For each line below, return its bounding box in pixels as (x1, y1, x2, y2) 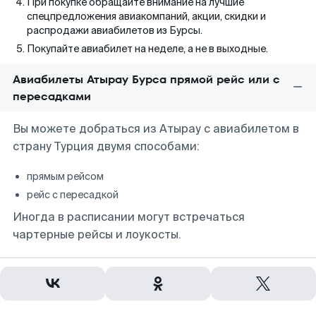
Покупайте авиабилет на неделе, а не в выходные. (27, 42, 268, 55)
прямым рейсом (27, 170, 104, 183)
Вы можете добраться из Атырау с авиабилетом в (13, 121, 299, 136)
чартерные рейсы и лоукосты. (13, 227, 181, 242)
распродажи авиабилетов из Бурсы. (27, 24, 202, 37)
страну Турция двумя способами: (13, 139, 200, 154)
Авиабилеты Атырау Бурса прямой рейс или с (13, 71, 280, 87)
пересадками (13, 88, 91, 104)
